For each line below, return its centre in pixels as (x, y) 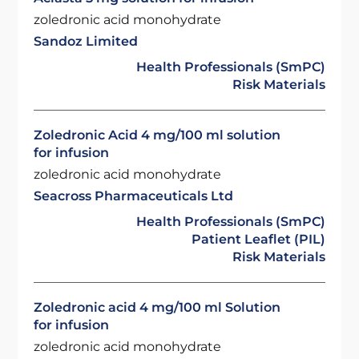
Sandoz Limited (86, 41)
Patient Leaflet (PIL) (258, 239)
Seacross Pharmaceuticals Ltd (134, 196)
